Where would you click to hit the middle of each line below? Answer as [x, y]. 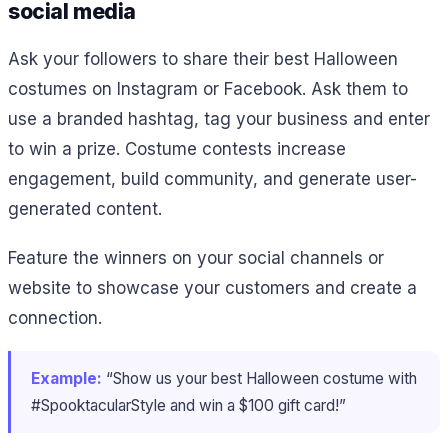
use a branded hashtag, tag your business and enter [219, 118]
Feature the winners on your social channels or [196, 257]
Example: [66, 379]
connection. [55, 317]
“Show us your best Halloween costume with [259, 379]
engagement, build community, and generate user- [212, 178]
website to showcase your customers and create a [212, 287]
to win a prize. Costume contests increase [177, 148]
